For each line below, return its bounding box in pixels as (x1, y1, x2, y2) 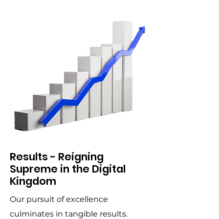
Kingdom (10, 174, 56, 188)
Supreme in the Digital (10, 162, 126, 176)
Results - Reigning (10, 150, 104, 164)
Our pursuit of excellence (10, 195, 108, 204)
